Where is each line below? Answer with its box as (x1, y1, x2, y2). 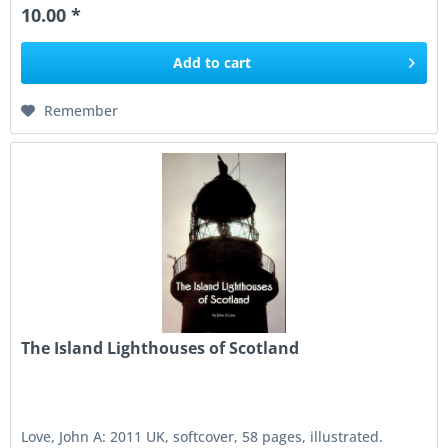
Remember (44, 100, 119, 120)
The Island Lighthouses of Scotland (21, 337, 300, 360)
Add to (173, 52, 221, 72)
